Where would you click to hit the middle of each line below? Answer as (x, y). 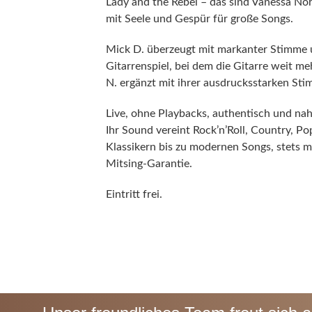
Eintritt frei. (134, 195)
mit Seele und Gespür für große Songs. (200, 19)
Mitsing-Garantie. (149, 164)
